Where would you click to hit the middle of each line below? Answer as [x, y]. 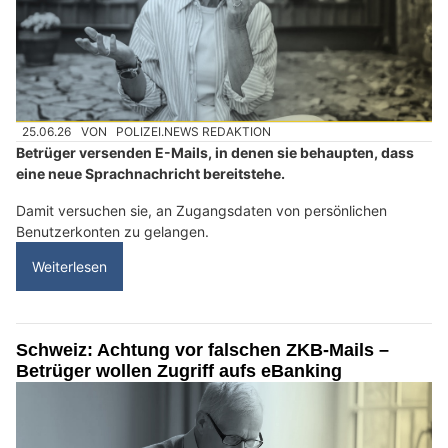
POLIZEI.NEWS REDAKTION [194, 132]
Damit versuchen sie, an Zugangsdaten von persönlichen [201, 211]
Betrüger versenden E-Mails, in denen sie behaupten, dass [215, 153]
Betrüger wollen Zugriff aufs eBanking [179, 371]
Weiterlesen [69, 267]
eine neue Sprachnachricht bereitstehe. [150, 174]
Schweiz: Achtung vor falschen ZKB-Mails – [202, 350]
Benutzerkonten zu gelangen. [112, 232]
